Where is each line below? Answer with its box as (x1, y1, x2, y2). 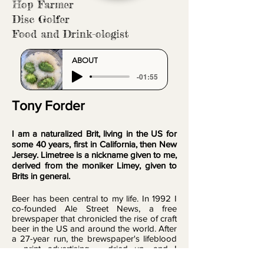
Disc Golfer (12, 12, 70, 26)
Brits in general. (12, 171, 70, 181)
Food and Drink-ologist (12, 27, 128, 41)
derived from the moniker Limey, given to (12, 160, 177, 171)
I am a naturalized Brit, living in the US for (12, 128, 177, 139)
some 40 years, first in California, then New (12, 139, 177, 150)
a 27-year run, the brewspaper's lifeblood (12, 233, 177, 244)
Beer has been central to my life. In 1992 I (12, 193, 177, 204)
